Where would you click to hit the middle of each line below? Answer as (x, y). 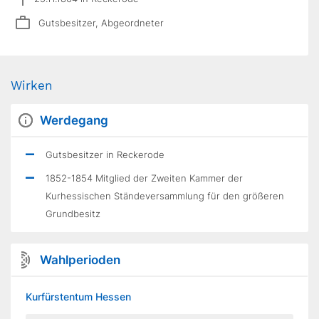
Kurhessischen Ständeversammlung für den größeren (165, 196)
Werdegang (74, 120)
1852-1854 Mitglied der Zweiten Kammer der (144, 178)
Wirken (32, 85)
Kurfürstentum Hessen (78, 297)
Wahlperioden (80, 260)
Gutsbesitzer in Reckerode (105, 155)
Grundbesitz (73, 214)
